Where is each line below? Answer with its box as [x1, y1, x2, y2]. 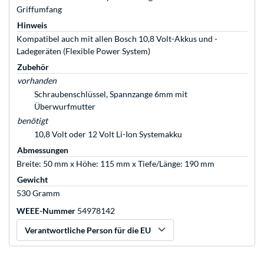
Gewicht [17, 174, 48, 185]
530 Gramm [16, 188, 60, 199]
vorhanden [17, 75, 57, 86]
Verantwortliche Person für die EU [25, 225, 151, 236]
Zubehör [17, 62, 49, 72]
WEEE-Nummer [16, 206, 75, 216]
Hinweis [17, 20, 47, 31]
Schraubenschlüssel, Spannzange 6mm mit [34, 89, 187, 100]
